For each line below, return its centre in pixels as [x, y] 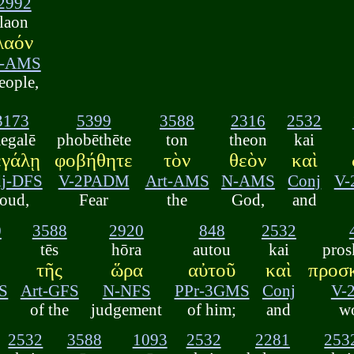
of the [50, 309]
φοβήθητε [94, 160]
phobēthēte [94, 140]
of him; [212, 309]
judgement [127, 309]
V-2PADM [94, 181]
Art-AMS [177, 181]
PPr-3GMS [212, 290]
